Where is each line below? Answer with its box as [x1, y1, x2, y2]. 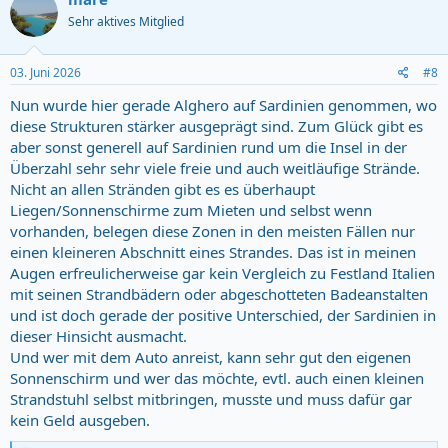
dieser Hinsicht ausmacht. [10, 326, 187, 347]
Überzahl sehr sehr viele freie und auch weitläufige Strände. [10, 158, 420, 179]
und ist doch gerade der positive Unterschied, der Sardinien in [10, 305, 436, 326]
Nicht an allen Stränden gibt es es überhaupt [10, 179, 315, 200]
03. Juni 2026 [10, 64, 81, 82]
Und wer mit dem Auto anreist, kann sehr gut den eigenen [10, 347, 411, 368]
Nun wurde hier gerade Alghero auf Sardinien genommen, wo [10, 95, 437, 116]
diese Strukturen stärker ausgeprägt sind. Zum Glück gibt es [10, 116, 423, 137]
